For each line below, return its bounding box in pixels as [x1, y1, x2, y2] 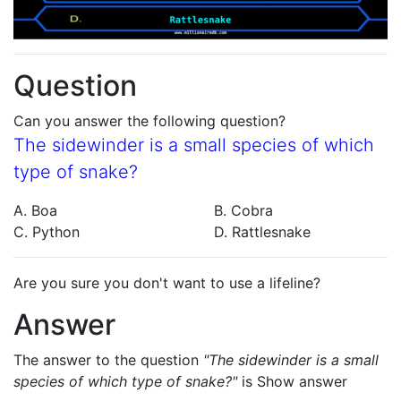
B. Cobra [214, 201, 273, 220]
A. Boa [13, 201, 57, 220]
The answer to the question [13, 351, 203, 370]
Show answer [257, 372, 347, 391]
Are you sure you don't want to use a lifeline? [13, 274, 320, 293]
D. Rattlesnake [214, 223, 311, 242]
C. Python [13, 223, 80, 242]
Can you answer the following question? [13, 112, 286, 131]
